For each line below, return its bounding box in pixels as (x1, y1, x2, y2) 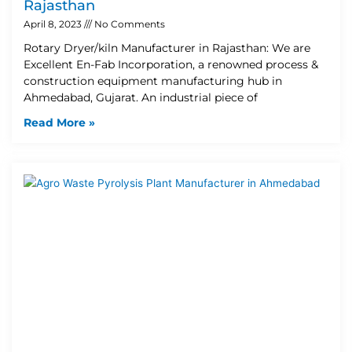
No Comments (92, 17, 165, 30)
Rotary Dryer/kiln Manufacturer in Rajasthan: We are (24, 40, 310, 55)
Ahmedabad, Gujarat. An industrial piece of (24, 90, 258, 104)
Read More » (24, 115, 95, 130)
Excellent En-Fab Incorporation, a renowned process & (24, 57, 318, 71)
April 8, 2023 (24, 17, 84, 30)
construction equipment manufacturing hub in (24, 73, 282, 88)
